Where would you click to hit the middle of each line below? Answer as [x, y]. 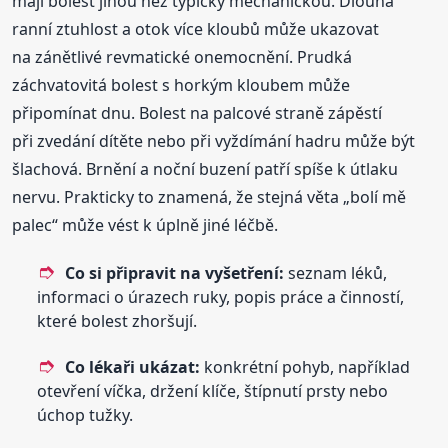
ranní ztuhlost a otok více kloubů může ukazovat [196, 28]
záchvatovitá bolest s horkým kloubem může [181, 84]
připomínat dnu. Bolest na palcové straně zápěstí [197, 112]
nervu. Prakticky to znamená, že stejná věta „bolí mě [209, 196]
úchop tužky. [85, 414]
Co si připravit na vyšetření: [175, 272]
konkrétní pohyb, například [305, 366]
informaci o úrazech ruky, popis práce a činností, [221, 296]
